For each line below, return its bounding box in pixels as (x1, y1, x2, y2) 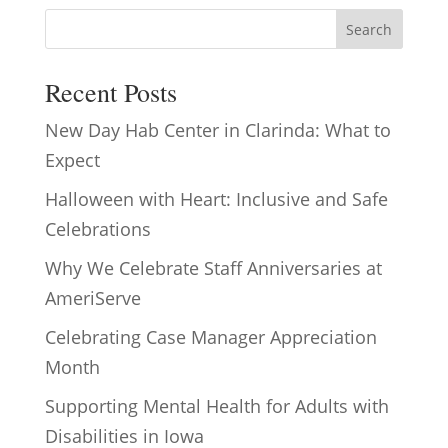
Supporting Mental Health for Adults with (44, 394, 389, 418)
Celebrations (44, 217, 151, 241)
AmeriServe (44, 286, 141, 310)
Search (346, 19, 393, 39)
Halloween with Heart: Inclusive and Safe (44, 187, 388, 211)
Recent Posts (44, 75, 177, 109)
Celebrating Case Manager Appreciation (44, 325, 377, 349)
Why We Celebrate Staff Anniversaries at (44, 256, 382, 280)
